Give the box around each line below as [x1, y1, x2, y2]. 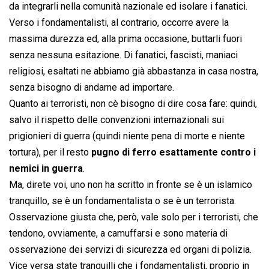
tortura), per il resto [9, 147, 91, 159]
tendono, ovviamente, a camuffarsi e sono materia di [9, 228, 228, 240]
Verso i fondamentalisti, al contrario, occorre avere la [9, 17, 229, 29]
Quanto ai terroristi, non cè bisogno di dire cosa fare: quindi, [9, 98, 257, 110]
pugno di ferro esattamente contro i [91, 147, 256, 159]
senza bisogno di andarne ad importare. [9, 82, 174, 94]
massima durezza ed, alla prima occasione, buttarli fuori [9, 33, 242, 45]
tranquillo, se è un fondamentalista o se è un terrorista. [9, 195, 236, 207]
